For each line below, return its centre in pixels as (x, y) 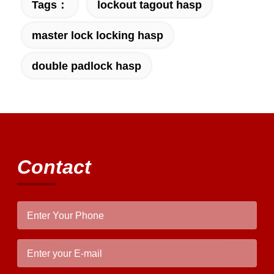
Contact (54, 167)
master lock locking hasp (97, 35)
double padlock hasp (86, 66)
